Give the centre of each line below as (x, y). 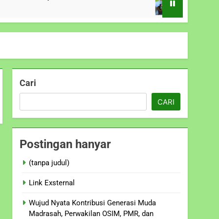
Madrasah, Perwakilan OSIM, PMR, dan (91, 213)
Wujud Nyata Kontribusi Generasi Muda (93, 203)
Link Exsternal (52, 183)
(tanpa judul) (49, 163)
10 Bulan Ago (195, 8)
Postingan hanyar (66, 144)
